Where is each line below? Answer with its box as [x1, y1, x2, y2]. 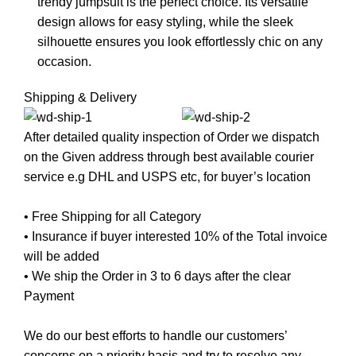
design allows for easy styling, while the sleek [37, 15, 293, 29]
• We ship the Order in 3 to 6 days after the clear [24, 269, 291, 283]
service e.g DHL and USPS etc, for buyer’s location [24, 170, 311, 184]
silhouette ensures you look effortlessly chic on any [37, 35, 323, 48]
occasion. [37, 55, 91, 68]
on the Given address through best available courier [24, 150, 314, 164]
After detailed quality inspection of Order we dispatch [24, 130, 319, 144]
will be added [24, 250, 99, 263]
